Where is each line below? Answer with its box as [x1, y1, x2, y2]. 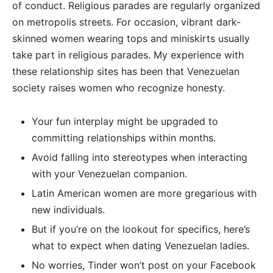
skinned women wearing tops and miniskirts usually [12, 32, 250, 45]
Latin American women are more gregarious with [31, 187, 257, 200]
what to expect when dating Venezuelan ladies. [31, 239, 249, 252]
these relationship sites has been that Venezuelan [12, 65, 239, 78]
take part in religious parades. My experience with [12, 49, 244, 62]
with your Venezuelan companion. [31, 168, 187, 180]
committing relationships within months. [31, 132, 216, 144]
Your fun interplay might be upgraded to [31, 115, 218, 128]
